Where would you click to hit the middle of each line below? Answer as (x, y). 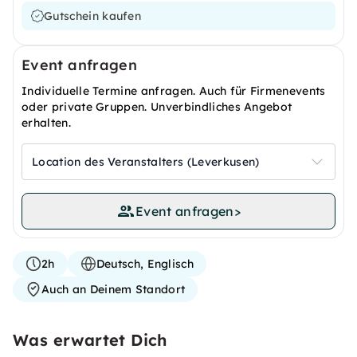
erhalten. (46, 123)
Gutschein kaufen (93, 16)
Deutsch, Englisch (145, 264)
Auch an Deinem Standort (114, 289)
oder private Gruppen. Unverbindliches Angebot (157, 107)
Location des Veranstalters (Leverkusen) (146, 162)
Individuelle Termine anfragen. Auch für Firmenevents (174, 91)
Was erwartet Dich (90, 340)
